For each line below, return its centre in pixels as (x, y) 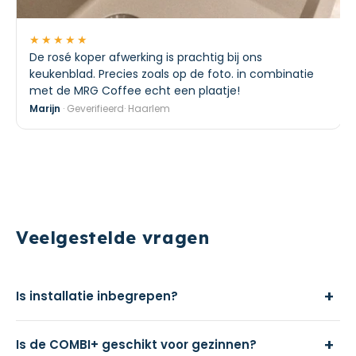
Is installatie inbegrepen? (97, 296)
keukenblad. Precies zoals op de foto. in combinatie (172, 74)
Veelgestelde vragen (113, 238)
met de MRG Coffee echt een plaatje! (135, 91)
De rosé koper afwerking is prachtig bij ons (146, 57)
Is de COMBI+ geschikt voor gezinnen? (136, 344)
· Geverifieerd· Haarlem (115, 108)
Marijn (45, 108)
